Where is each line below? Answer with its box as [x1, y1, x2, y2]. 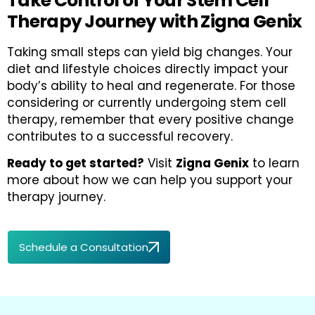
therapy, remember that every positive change [7, 110, 294, 128]
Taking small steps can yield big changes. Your [7, 43, 292, 60]
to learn [249, 155, 300, 172]
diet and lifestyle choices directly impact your [7, 60, 288, 77]
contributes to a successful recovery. [7, 127, 233, 145]
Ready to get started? [7, 155, 144, 172]
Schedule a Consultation [19, 239, 148, 255]
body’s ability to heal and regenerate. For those [7, 77, 295, 94]
